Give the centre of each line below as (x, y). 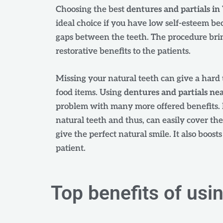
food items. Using (90, 92)
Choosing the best (91, 9)
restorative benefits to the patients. (123, 51)
